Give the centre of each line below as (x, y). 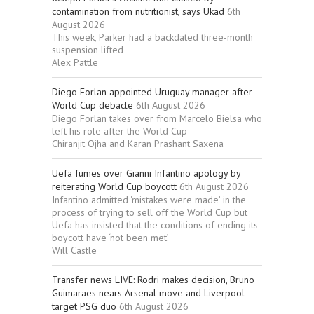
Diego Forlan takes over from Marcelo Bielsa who (157, 119)
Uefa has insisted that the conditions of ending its (155, 225)
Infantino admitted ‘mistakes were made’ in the (149, 200)
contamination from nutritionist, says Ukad (138, 12)
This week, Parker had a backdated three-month (152, 37)
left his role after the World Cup (120, 131)
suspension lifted (88, 50)
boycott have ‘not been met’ (110, 238)
